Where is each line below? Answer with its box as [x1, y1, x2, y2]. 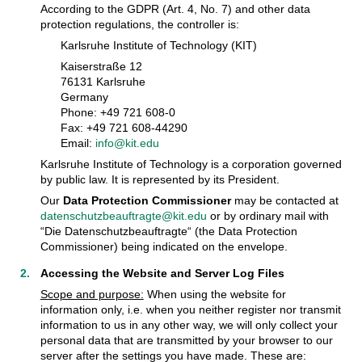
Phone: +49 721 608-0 [60, 105, 175, 119]
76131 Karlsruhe [60, 74, 145, 88]
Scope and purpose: [40, 287, 144, 301]
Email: [60, 136, 95, 149]
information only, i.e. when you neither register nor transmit [40, 302, 341, 316]
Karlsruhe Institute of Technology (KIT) [60, 38, 257, 52]
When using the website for [143, 287, 286, 301]
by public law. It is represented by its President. [40, 172, 280, 186]
